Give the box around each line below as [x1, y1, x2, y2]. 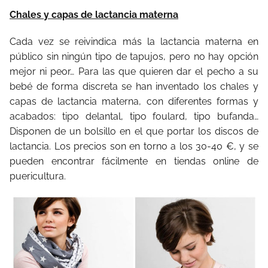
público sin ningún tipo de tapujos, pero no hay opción [10, 50, 258, 62]
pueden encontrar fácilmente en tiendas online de [10, 155, 258, 167]
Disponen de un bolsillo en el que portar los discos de [10, 125, 258, 137]
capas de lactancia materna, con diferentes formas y [10, 95, 258, 107]
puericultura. [10, 170, 66, 182]
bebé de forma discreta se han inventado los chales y [10, 80, 258, 92]
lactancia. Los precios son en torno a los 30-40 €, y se [10, 140, 258, 152]
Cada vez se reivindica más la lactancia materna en [10, 35, 258, 47]
